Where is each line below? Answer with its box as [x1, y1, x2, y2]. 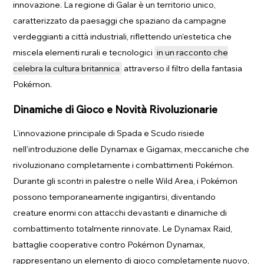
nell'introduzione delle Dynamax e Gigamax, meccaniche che [13, 143, 250, 154]
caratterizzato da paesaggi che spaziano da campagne [13, 15, 227, 27]
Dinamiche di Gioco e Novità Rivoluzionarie [13, 103, 218, 115]
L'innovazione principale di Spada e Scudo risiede [13, 127, 205, 138]
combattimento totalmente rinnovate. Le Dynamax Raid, [13, 223, 233, 234]
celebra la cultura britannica [13, 63, 120, 74]
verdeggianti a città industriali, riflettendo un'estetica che [13, 31, 232, 42]
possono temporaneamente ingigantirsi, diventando [13, 191, 216, 202]
